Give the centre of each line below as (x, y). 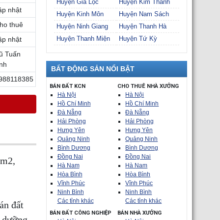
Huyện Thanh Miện (83, 39)
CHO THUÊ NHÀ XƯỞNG (148, 86)
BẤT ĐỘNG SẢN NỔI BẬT (93, 69)
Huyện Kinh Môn (80, 14)
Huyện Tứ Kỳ (138, 39)
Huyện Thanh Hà (143, 26)
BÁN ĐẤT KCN (67, 86)
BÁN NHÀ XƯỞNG (140, 213)
